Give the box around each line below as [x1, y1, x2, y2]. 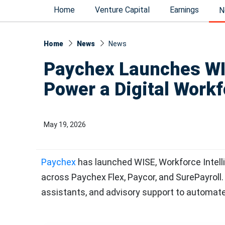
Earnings [170, 5, 199, 15]
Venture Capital [95, 5, 150, 15]
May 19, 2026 [44, 121, 86, 129]
